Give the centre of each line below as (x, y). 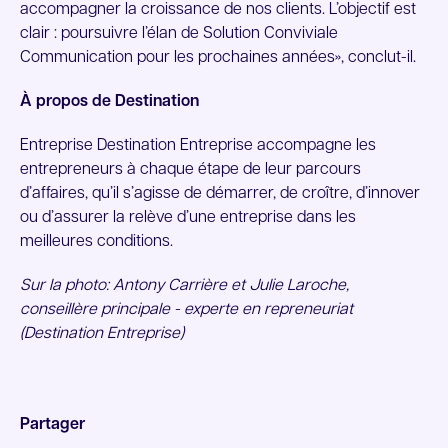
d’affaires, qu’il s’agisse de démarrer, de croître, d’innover (220, 194)
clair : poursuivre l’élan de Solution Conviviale (179, 34)
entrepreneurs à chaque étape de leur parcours (190, 170)
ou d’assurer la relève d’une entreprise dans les (188, 218)
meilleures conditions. (96, 242)
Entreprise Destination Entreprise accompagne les (198, 146)
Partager (52, 425)
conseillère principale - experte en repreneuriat (186, 310)
